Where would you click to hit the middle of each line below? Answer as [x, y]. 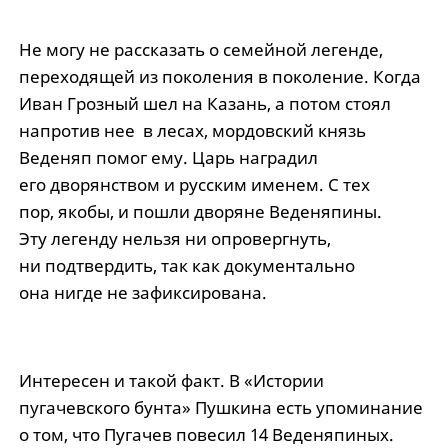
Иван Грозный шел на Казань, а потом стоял [204, 104]
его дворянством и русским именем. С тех [194, 185]
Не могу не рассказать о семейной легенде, [200, 50]
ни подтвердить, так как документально [186, 266]
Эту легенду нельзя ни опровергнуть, [174, 239]
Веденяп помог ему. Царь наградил [168, 158]
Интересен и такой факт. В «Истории [171, 381]
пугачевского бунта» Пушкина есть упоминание [220, 408]
